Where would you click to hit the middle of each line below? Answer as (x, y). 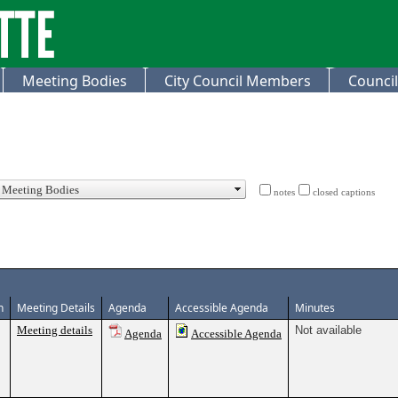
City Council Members (238, 81)
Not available (328, 330)
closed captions (344, 192)
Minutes (315, 308)
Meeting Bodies (75, 81)
